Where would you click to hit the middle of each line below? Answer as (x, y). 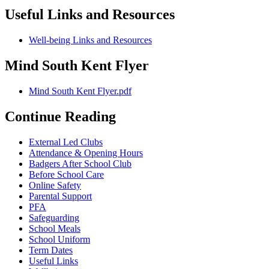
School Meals (55, 228)
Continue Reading (60, 116)
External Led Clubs (66, 142)
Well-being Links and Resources (90, 40)
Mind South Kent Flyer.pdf (80, 91)
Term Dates (51, 250)
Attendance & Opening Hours (86, 153)
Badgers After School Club (80, 163)
